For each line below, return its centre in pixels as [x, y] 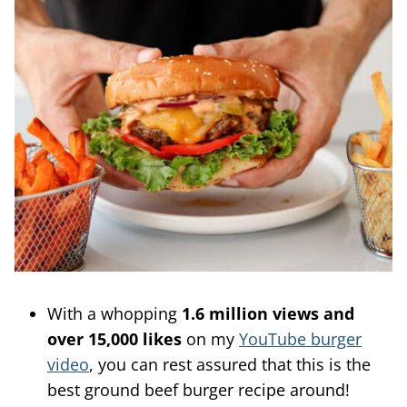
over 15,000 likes [114, 338]
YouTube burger [300, 338]
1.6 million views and [268, 313]
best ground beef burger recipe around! [201, 389]
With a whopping [114, 313]
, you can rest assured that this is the [230, 364]
